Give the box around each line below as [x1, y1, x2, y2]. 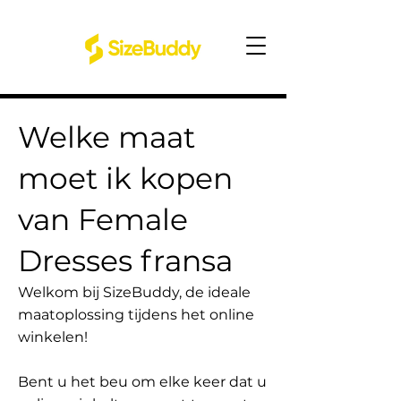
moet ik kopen [18, 160, 233, 196]
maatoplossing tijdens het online [18, 306, 254, 323]
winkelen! [18, 328, 88, 346]
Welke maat [18, 119, 195, 155]
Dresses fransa [18, 243, 233, 278]
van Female [18, 201, 188, 237]
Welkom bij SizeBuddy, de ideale [18, 284, 251, 301]
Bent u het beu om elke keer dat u [18, 373, 267, 390]
